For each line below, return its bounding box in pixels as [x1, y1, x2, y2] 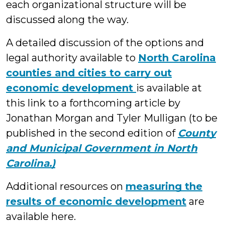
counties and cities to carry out [6, 67, 172, 79]
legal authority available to [6, 52, 138, 64]
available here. [6, 210, 76, 222]
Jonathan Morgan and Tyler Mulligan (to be [6, 112, 217, 124]
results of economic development [6, 195, 186, 207]
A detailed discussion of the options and [6, 37, 204, 49]
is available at [136, 82, 202, 94]
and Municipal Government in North [6, 142, 197, 154]
